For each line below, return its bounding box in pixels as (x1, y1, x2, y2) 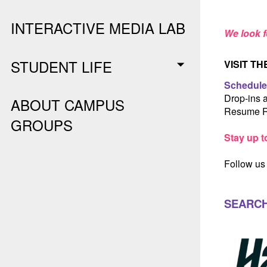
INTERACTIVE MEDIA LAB (11, 17, 186, 38)
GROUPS (11, 114, 73, 135)
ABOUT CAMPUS (11, 94, 125, 115)
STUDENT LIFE (11, 55, 113, 77)
